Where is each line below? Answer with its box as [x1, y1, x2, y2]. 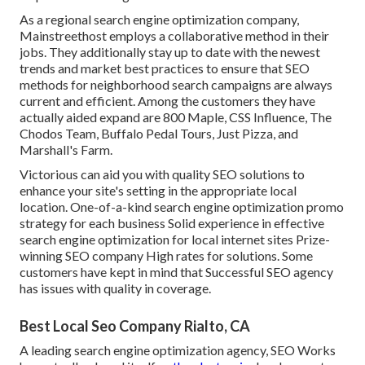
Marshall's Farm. [20, 142, 112, 158]
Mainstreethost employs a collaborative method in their [20, 28, 329, 44]
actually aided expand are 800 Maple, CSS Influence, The [20, 109, 332, 125]
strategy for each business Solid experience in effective [20, 215, 324, 231]
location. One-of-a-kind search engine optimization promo [20, 199, 344, 215]
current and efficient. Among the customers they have [20, 93, 315, 109]
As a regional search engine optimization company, [20, 11, 299, 28]
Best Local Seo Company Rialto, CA [20, 317, 250, 336]
